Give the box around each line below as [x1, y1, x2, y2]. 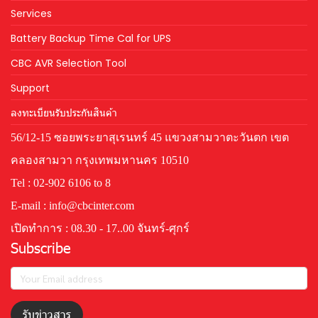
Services [11, 6, 52, 21]
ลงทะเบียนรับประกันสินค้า [11, 106, 117, 120]
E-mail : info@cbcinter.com [11, 199, 134, 212]
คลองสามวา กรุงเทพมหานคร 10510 [11, 154, 189, 166]
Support [11, 81, 50, 95]
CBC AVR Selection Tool [11, 56, 126, 70]
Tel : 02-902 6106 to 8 [11, 177, 111, 189]
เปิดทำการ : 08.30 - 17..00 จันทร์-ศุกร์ [11, 222, 190, 234]
